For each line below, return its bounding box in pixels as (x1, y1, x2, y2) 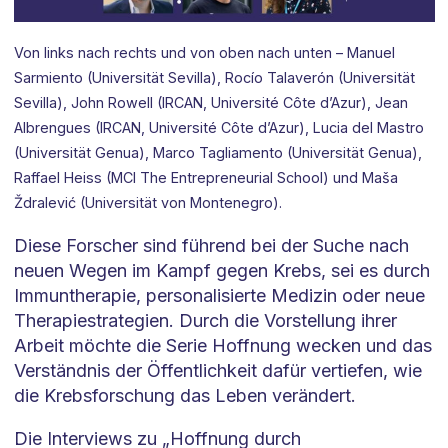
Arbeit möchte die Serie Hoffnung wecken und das (13, 334, 432, 356)
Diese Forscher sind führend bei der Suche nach (13, 234, 409, 256)
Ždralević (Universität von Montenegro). (13, 193, 282, 211)
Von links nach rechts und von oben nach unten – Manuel (13, 43, 395, 61)
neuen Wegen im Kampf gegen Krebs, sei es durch (13, 259, 430, 281)
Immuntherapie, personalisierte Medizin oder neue (13, 284, 425, 306)
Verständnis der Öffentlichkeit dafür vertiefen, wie (13, 359, 422, 381)
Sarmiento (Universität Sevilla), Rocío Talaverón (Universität (13, 68, 415, 86)
